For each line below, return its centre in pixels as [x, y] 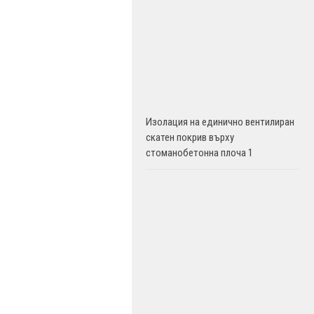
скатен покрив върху [190, 137]
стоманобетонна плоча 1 [199, 153]
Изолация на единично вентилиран [220, 122]
